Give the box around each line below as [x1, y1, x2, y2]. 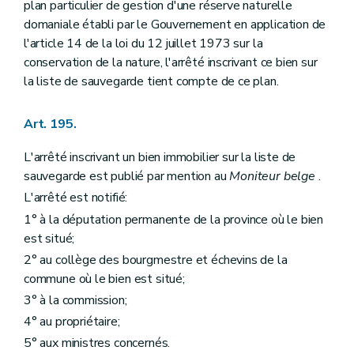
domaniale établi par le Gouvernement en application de [24, 16, 326, 34]
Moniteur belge [229, 168, 315, 186]
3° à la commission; [24, 292, 127, 309]
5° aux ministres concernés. [24, 334, 171, 352]
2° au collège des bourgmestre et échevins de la [24, 250, 288, 269]
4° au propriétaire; [24, 313, 120, 331]
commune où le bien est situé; [24, 269, 185, 288]
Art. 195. [24, 115, 77, 134]
